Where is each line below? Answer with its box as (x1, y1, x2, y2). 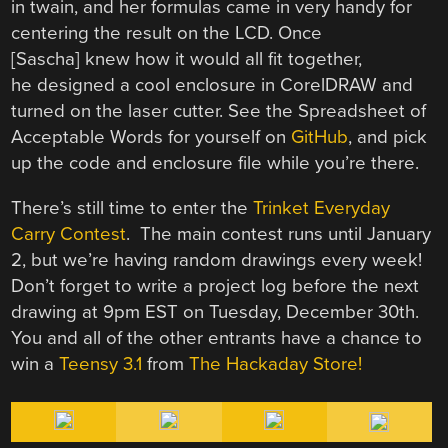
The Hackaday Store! (189, 352, 363, 375)
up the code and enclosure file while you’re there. (11, 152, 420, 175)
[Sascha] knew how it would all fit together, (11, 48, 363, 71)
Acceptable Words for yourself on (11, 126, 292, 149)
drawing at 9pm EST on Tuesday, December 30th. (11, 300, 420, 323)
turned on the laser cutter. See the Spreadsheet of (11, 100, 427, 123)
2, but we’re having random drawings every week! (11, 248, 423, 271)
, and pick (348, 126, 428, 149)
